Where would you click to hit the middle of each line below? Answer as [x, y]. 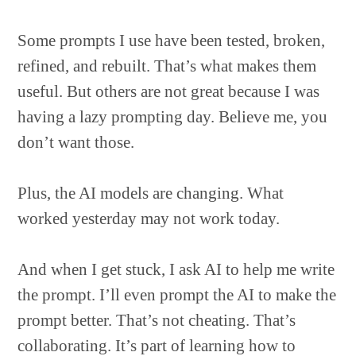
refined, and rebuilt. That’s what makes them [167, 66]
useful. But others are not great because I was [169, 91]
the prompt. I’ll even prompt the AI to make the [177, 295]
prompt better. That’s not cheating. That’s [157, 320]
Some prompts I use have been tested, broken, [172, 41]
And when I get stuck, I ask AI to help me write [176, 269]
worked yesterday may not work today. [149, 219]
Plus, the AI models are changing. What [151, 193]
